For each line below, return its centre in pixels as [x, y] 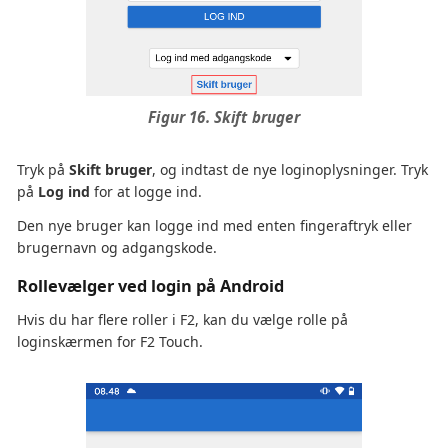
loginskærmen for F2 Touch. [110, 342]
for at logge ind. [146, 192]
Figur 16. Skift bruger [224, 117]
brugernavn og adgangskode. [117, 248]
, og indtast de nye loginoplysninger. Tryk [290, 170]
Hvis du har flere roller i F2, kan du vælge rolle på [182, 320]
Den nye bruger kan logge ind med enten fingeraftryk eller [214, 226]
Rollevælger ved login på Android [150, 286]
